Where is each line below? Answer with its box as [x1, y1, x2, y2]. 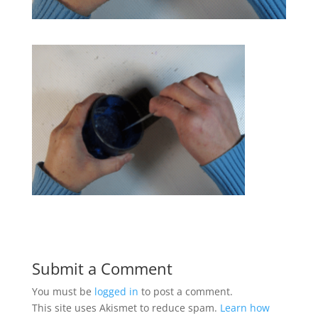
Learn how [219, 300, 270, 314]
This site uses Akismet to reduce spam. [31, 300, 220, 314]
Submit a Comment [31, 257, 172, 279]
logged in [94, 284, 138, 298]
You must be [31, 284, 94, 298]
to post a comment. [138, 284, 233, 298]
